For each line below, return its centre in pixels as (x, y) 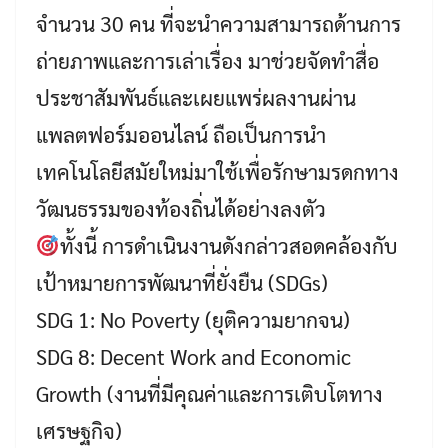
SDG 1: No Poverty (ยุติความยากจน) (193, 319)
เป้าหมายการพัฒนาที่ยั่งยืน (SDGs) (182, 282)
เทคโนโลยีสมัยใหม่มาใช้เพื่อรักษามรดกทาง (217, 171)
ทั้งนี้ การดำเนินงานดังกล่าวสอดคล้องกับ (228, 245)
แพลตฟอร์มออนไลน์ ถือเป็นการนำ (181, 134)
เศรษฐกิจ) (79, 430)
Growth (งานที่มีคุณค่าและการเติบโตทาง (209, 393)
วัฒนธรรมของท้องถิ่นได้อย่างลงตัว (181, 208)
